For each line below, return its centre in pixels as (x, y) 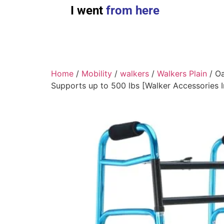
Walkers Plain (182, 74)
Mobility (97, 74)
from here (131, 11)
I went (86, 11)
